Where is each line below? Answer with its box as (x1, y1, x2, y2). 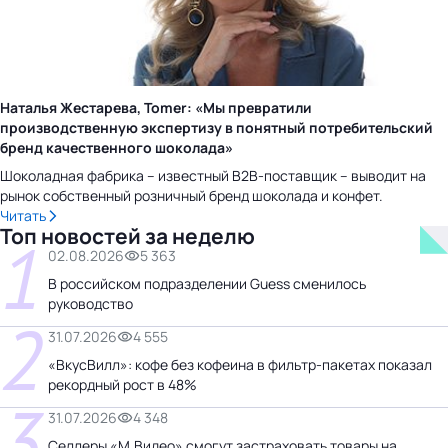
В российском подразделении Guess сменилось (48, 273, 366, 293)
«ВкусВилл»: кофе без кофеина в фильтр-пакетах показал (48, 354, 432, 374)
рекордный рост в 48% (48, 374, 197, 394)
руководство (48, 293, 133, 313)
